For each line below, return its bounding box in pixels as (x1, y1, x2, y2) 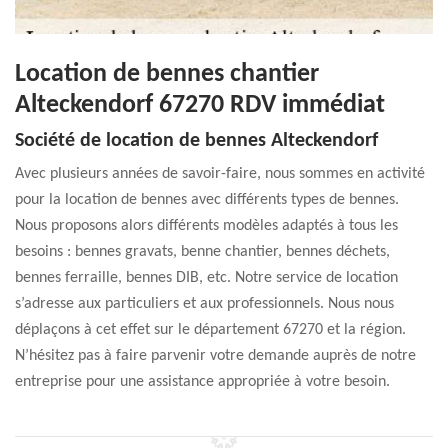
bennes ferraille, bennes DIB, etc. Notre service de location (15, 270, 398, 286)
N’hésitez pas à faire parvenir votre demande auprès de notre (15, 348, 416, 364)
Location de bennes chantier (15, 61, 319, 88)
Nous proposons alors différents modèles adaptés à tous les (15, 218, 398, 234)
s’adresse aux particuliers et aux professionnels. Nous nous (15, 296, 394, 312)
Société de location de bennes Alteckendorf (15, 131, 378, 151)
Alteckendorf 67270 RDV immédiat (15, 92, 385, 119)
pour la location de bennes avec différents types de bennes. (15, 192, 399, 208)
